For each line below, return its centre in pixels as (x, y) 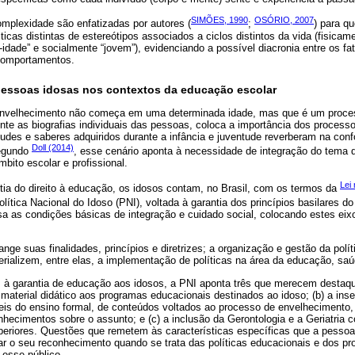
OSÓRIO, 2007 (284, 20)
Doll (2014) (53, 147)
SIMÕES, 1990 (219, 20)
